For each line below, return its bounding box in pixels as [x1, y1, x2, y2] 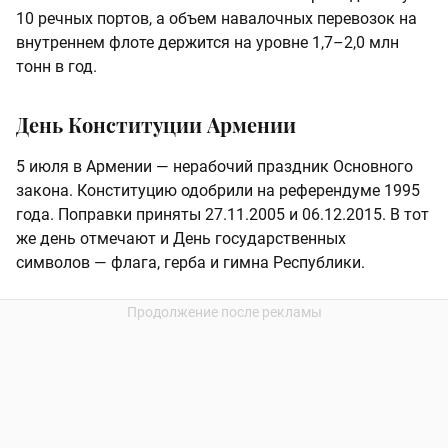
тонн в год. [16, 57, 97, 77]
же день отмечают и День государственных [16, 229, 346, 249]
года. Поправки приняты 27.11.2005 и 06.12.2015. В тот [16, 205, 429, 225]
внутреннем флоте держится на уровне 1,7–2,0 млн [16, 33, 399, 53]
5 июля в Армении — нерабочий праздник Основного [16, 157, 413, 177]
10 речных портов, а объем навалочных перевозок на [16, 9, 417, 29]
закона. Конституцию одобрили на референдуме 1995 [16, 181, 420, 201]
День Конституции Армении [16, 111, 296, 139]
